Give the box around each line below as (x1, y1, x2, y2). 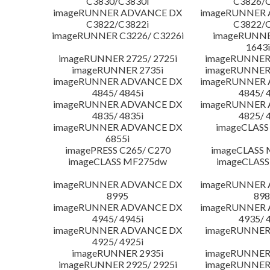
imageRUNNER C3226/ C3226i (51, 30, 184, 42)
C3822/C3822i (86, 18, 149, 30)
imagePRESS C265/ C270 (64, 144, 171, 156)
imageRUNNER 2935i (72, 247, 164, 259)
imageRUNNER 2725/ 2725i (58, 52, 177, 64)
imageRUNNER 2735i (72, 64, 164, 76)
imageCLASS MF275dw (68, 155, 168, 168)
